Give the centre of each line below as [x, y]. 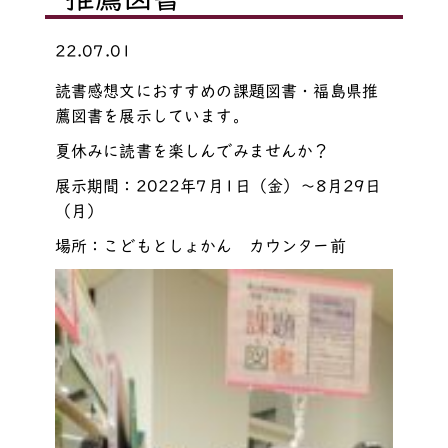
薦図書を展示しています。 [151, 115]
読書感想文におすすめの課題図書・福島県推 [216, 90]
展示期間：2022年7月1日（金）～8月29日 [218, 185]
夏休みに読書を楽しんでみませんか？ [192, 150]
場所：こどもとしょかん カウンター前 [200, 245]
